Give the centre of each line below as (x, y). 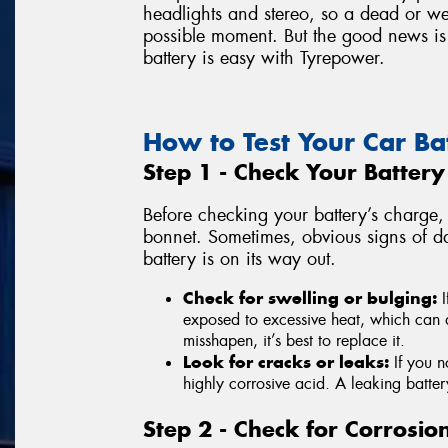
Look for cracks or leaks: (286, 362)
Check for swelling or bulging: (310, 298)
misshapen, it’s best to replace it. (294, 341)
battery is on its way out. (239, 258)
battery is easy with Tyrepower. (264, 58)
